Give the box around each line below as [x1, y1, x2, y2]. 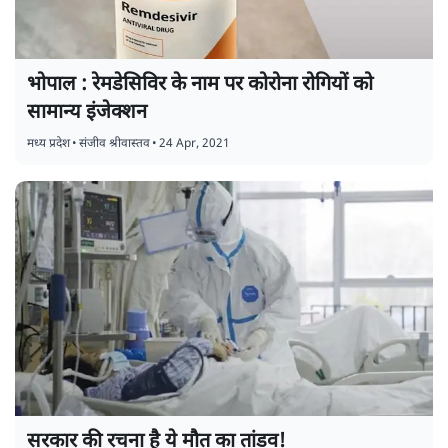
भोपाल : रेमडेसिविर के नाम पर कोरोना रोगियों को [27, 71, 373, 98]
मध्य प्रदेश [27, 135, 70, 152]
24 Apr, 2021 [159, 135, 230, 152]
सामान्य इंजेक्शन [27, 99, 152, 126]
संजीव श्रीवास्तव [79, 135, 150, 152]
